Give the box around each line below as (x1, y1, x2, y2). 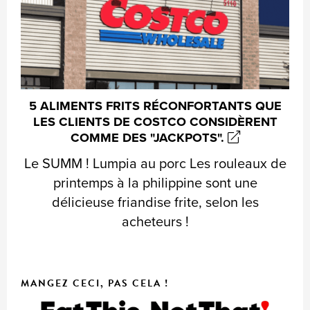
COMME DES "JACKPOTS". (70, 128, 228, 147)
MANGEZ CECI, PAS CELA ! (21, 276, 169, 291)
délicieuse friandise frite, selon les (51, 192, 259, 212)
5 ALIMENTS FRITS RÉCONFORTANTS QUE (28, 96, 282, 115)
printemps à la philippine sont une (53, 172, 257, 193)
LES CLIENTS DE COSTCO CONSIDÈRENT (33, 112, 277, 131)
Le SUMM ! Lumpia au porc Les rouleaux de (24, 153, 286, 174)
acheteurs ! (121, 211, 189, 232)
